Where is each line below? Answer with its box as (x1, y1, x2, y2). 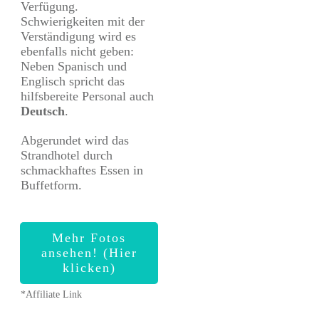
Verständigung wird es (21, 29, 136, 44)
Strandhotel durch (21, 148, 113, 163)
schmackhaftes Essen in (21, 163, 143, 178)
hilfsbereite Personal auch (21, 89, 154, 104)
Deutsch (21, 104, 65, 119)
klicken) (62, 261, 116, 276)
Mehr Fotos (52, 231, 126, 246)
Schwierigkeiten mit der (21, 14, 145, 29)
